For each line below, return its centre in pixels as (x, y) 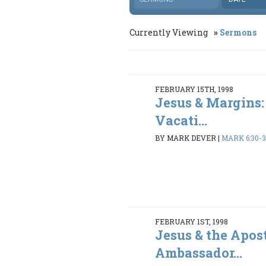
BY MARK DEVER (186, 137)
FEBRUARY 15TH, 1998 (194, 89)
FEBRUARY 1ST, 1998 (192, 222)
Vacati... (181, 121)
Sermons (238, 33)
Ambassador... (199, 253)
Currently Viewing (170, 33)
